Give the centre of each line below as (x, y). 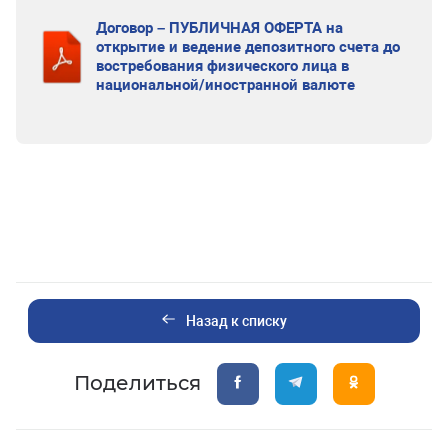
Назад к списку (236, 320)
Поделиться (137, 383)
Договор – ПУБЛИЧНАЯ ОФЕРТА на (219, 27)
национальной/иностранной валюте (225, 84)
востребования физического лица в (222, 65)
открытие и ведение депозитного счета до (247, 46)
